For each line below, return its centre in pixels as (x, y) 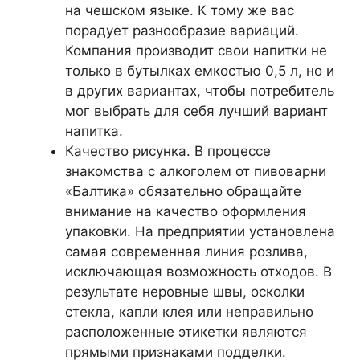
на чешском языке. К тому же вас (180, 10)
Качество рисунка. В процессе (168, 151)
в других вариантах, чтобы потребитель (200, 90)
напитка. (94, 131)
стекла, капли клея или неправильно (189, 311)
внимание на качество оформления (186, 211)
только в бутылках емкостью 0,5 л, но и (200, 70)
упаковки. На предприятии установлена (200, 231)
